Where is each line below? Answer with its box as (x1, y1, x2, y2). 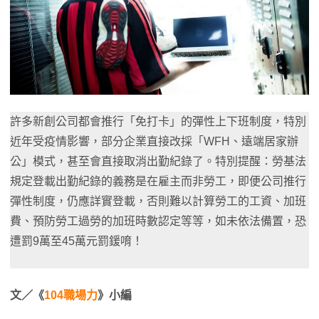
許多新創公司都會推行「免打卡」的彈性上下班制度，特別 (10, 115, 306, 127)
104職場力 (44, 289, 98, 301)
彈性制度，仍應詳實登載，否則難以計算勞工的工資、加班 (10, 195, 306, 207)
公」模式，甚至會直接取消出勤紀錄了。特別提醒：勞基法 (10, 155, 306, 167)
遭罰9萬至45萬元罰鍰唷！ (10, 235, 143, 247)
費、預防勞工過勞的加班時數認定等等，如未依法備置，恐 (10, 215, 306, 227)
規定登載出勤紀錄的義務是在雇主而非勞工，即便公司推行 (10, 175, 306, 187)
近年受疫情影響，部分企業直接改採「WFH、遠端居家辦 (10, 135, 298, 147)
